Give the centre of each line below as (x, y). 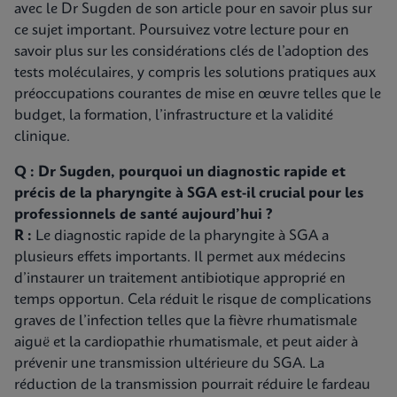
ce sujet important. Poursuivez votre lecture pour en (182, 31)
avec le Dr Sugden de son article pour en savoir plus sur (193, 9)
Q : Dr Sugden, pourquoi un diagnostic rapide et (180, 172)
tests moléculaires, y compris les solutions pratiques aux (195, 73)
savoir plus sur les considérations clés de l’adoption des (191, 52)
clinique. (44, 137)
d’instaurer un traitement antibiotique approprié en (180, 279)
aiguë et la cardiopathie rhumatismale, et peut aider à (186, 343)
